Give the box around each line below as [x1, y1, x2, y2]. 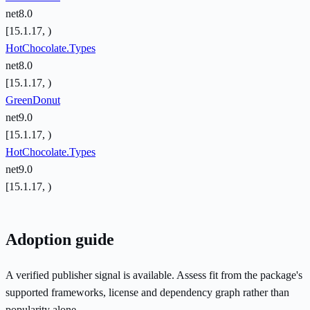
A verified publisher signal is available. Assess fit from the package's [6, 269, 302, 282]
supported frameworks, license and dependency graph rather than [6, 286, 289, 299]
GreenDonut [6, 94, 60, 107]
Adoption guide [6, 230, 114, 249]
